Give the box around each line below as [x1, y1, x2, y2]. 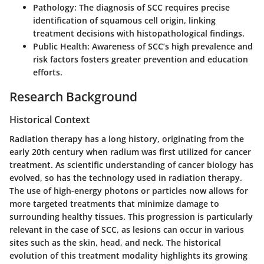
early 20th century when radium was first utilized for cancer [9, 146, 251, 157]
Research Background [9, 88, 137, 105]
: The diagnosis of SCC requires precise [74, 1, 230, 13]
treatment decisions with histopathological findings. [33, 27, 245, 39]
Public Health [33, 40, 87, 52]
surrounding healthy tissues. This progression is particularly [9, 210, 253, 222]
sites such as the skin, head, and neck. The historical [9, 236, 221, 248]
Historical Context [9, 113, 90, 127]
